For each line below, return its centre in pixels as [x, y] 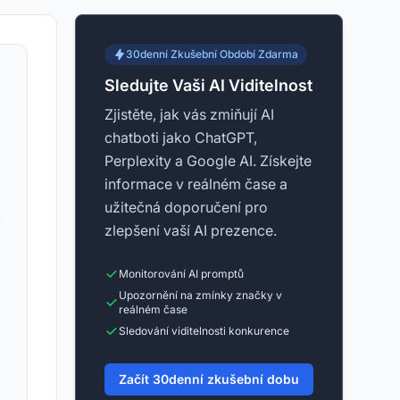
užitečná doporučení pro [186, 207]
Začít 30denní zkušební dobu [209, 379]
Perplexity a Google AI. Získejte [208, 161]
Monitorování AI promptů [181, 274]
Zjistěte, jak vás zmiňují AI [189, 114]
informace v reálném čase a [196, 184]
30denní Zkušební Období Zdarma [212, 54]
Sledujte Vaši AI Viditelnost [208, 85]
